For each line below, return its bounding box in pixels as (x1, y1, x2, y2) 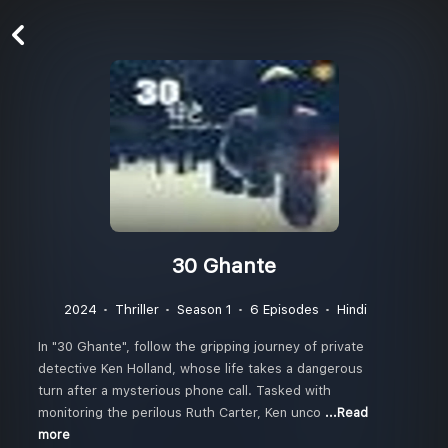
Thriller (114, 302, 159, 317)
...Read (325, 406, 368, 420)
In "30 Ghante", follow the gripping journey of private (38, 339, 364, 354)
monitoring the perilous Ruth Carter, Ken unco (38, 405, 325, 420)
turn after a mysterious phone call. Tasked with (38, 383, 331, 398)
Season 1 (176, 302, 232, 317)
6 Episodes (249, 302, 319, 317)
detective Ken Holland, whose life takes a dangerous (38, 361, 363, 376)
